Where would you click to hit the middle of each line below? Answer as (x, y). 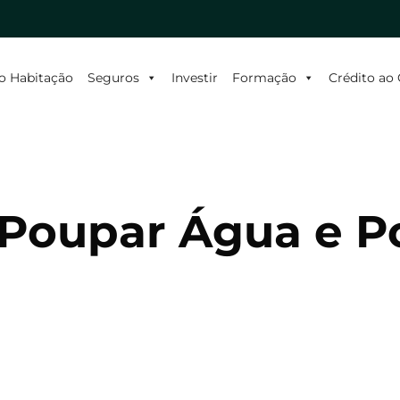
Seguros (113, 78)
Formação (264, 78)
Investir (194, 78)
